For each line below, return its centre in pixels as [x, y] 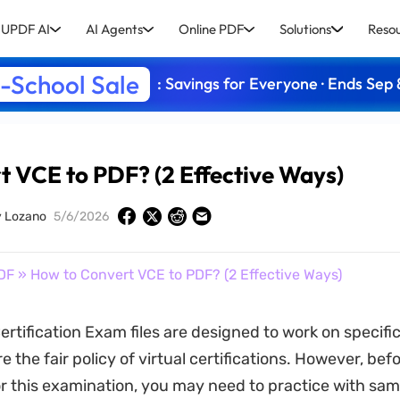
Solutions [306, 29]
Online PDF [212, 29]
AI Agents [114, 29]
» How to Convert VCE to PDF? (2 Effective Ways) [178, 275]
